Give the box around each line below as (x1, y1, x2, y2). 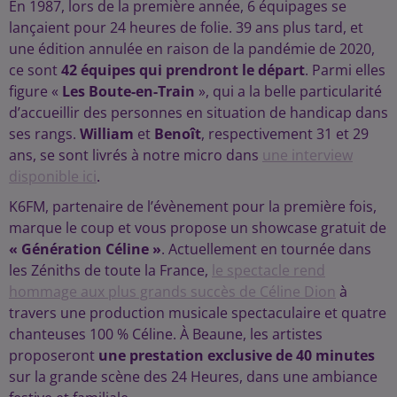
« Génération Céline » (9, 239, 161, 260)
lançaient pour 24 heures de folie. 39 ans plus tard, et (9, 18, 363, 38)
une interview (262, 145, 353, 166)
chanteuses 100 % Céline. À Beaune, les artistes (9, 324, 323, 345)
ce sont (9, 60, 61, 81)
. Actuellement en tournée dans (161, 239, 371, 260)
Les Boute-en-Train (62, 82, 195, 102)
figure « (9, 82, 62, 102)
